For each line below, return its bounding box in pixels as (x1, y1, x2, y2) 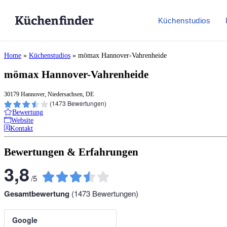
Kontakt (10, 124, 33, 132)
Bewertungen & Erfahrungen (4, 146, 138, 159)
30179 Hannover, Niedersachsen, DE (4, 91, 94, 98)
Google (12, 214, 37, 225)
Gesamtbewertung (4, 187, 71, 199)
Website (11, 116, 33, 124)
